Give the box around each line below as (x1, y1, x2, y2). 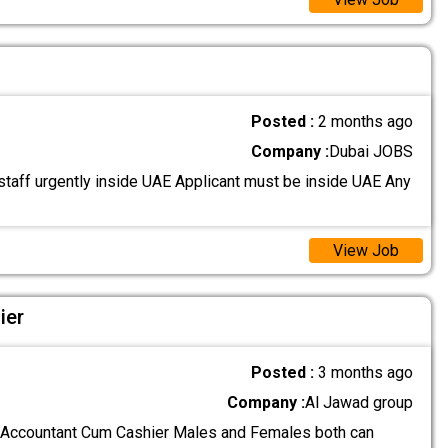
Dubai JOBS (329, 142, 414, 162)
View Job (332, 240, 399, 260)
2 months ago (318, 112, 414, 132)
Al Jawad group (305, 392, 414, 412)
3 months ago (318, 362, 414, 382)
